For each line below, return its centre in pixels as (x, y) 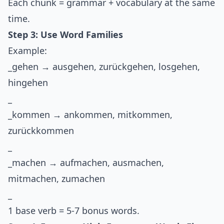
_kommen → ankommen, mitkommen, (90, 115)
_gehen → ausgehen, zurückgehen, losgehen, (104, 67)
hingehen (28, 83)
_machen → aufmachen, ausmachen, (86, 163)
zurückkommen (41, 131)
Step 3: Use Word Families (65, 35)
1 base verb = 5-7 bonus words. (74, 211)
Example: (27, 51)
